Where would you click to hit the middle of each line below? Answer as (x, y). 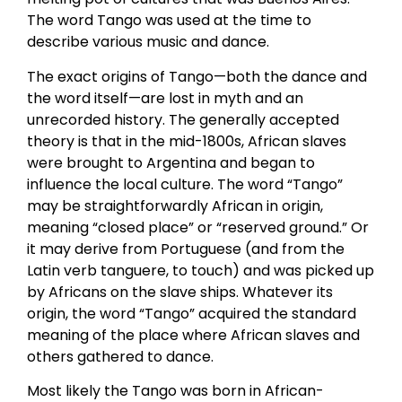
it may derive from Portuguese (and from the (186, 249)
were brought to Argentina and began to (171, 162)
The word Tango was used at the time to (169, 21)
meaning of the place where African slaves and (193, 335)
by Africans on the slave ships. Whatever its (180, 292)
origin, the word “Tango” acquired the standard (192, 313)
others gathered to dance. (120, 356)
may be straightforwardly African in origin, (175, 205)
